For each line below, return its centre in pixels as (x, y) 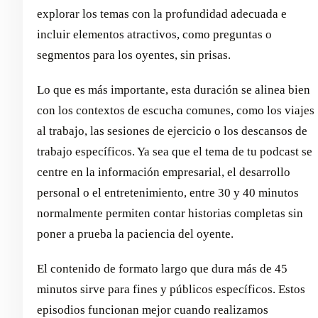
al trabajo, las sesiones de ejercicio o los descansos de (172, 131)
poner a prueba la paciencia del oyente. (135, 234)
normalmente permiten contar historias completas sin (170, 213)
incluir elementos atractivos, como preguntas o (154, 34)
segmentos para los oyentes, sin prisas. (134, 55)
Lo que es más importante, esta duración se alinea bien (174, 89)
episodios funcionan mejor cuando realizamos (153, 309)
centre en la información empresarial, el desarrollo (164, 172)
